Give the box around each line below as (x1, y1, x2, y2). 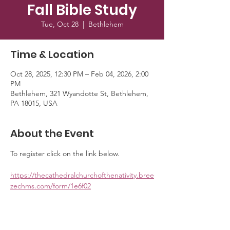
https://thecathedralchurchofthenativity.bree (10, 170, 154, 180)
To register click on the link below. (10, 149, 122, 158)
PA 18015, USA (10, 99, 57, 108)
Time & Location (10, 47, 94, 62)
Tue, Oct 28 (41, 20, 79, 29)
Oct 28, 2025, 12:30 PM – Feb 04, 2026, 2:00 (10, 69, 148, 79)
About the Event (10, 126, 94, 141)
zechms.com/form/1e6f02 (10, 181, 91, 190)
